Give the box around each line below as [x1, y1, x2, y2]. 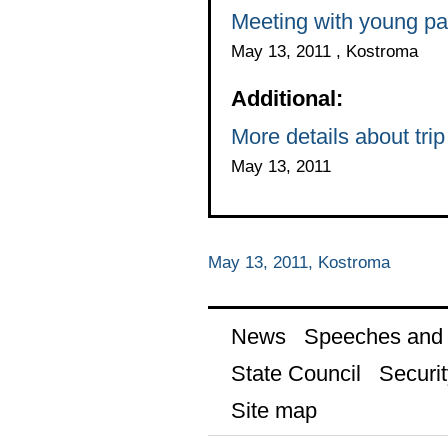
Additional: [230, 86, 343, 111]
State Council [230, 360, 361, 386]
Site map [230, 397, 317, 423]
